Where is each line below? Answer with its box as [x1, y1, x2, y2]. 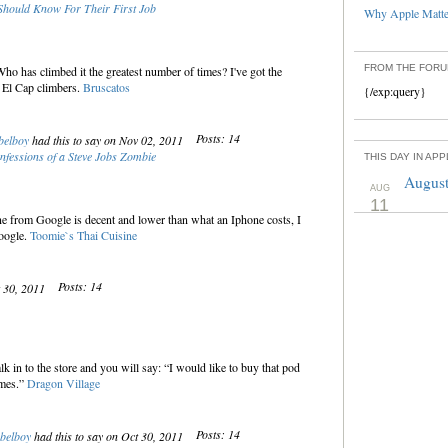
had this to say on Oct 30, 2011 [30, 428, 186, 444]
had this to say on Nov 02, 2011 [28, 132, 186, 148]
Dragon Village [26, 375, 100, 391]
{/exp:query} [363, 83, 426, 99]
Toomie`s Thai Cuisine [29, 227, 137, 243]
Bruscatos [82, 79, 130, 95]
